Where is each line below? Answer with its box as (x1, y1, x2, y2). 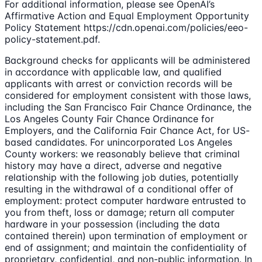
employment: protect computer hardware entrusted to (5, 194, 246, 206)
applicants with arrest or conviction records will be (5, 77, 232, 89)
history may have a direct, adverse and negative (5, 159, 222, 171)
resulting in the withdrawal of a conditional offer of (5, 182, 233, 195)
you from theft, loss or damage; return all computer (5, 206, 235, 218)
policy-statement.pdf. (5, 33, 100, 45)
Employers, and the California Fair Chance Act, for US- (5, 124, 250, 136)
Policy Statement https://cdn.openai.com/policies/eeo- (5, 21, 248, 33)
